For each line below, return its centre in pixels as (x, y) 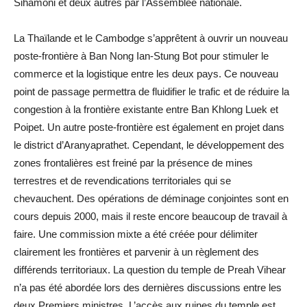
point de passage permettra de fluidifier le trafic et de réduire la (151, 91)
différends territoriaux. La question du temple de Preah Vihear (150, 269)
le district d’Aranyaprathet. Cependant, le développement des (149, 145)
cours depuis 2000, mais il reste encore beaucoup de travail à (150, 216)
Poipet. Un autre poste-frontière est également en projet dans (149, 127)
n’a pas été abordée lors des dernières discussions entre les (148, 287)
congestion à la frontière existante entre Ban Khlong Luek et (146, 109)
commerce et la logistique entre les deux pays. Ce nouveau (146, 73)
